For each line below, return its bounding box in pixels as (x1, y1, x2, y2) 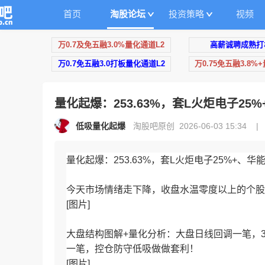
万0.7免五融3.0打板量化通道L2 (57, 59, 165, 68)
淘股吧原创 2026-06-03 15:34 (133, 121, 251, 131)
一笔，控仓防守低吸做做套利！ (66, 244, 199, 254)
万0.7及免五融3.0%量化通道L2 (58, 40, 164, 49)
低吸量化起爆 (76, 121, 125, 131)
